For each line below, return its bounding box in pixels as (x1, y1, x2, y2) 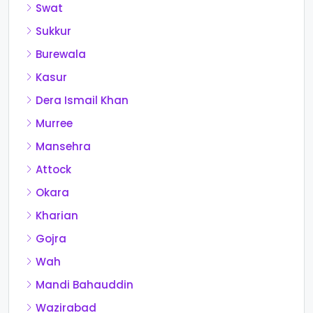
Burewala (36, 46, 86, 61)
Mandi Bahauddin (36, 277, 133, 292)
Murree (36, 115, 73, 131)
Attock (36, 161, 71, 177)
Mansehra (36, 138, 91, 154)
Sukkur (36, 23, 71, 38)
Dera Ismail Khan (36, 92, 129, 108)
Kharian (36, 208, 78, 223)
